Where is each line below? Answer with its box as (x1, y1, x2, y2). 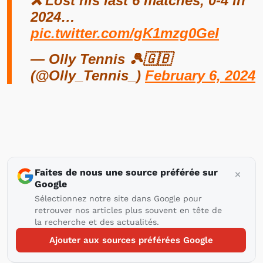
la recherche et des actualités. (35, 217, 159, 227)
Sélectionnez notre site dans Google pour (35, 194, 202, 203)
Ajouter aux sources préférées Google (49, 235, 213, 245)
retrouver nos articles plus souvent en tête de (35, 205, 222, 215)
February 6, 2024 (145, 68, 255, 83)
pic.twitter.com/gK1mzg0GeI (31, 25, 219, 41)
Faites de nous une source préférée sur (35, 167, 218, 178)
